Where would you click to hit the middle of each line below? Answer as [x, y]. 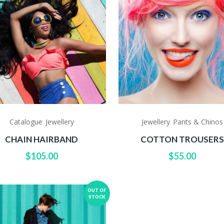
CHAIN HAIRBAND [42, 139]
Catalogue [26, 122]
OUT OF [97, 190]
